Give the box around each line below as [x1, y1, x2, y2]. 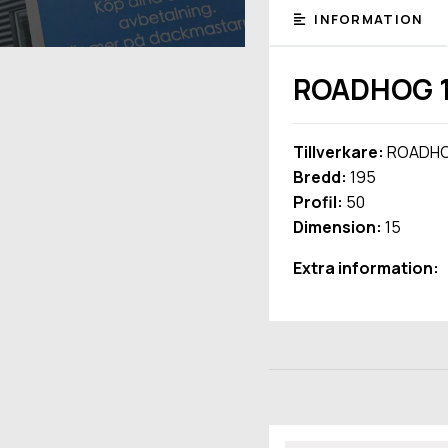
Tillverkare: [292, 140, 384, 163]
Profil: [292, 190, 343, 213]
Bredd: [292, 165, 347, 188]
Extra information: [292, 256, 439, 279]
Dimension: [292, 215, 382, 238]
